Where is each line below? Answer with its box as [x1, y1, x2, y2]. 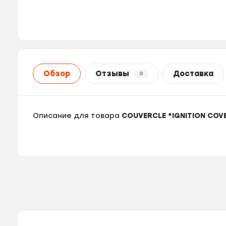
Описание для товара [33, 111, 122, 120]
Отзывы [95, 69, 129, 78]
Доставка [173, 69, 214, 78]
